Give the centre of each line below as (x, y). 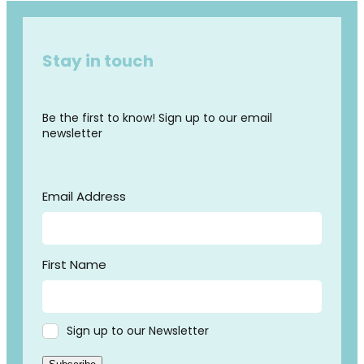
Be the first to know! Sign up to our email (157, 119)
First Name (74, 266)
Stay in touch (98, 63)
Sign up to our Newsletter (138, 332)
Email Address (84, 198)
